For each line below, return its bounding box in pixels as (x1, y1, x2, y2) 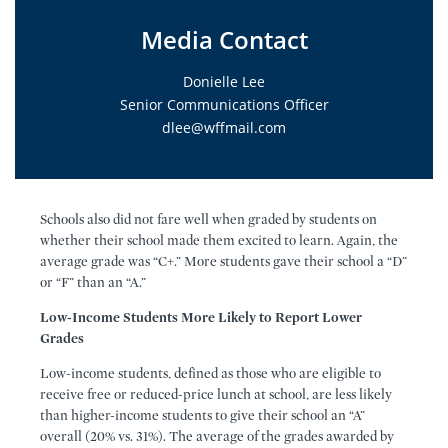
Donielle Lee (183, 72, 265, 91)
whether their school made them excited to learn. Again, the (40, 232, 398, 249)
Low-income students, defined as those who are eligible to (40, 365, 381, 382)
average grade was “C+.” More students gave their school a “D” (40, 253, 407, 270)
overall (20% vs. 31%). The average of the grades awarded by (40, 428, 394, 445)
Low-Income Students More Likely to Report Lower (40, 309, 362, 326)
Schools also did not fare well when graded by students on (40, 211, 377, 228)
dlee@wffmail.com (162, 118, 286, 137)
